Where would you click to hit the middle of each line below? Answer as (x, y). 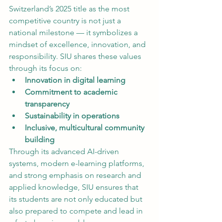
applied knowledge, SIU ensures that (75, 187)
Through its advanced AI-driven (65, 151)
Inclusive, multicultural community (85, 128)
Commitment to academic (72, 92)
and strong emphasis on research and (76, 175)
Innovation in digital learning (75, 80)
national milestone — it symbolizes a (74, 32)
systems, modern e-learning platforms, (78, 163)
